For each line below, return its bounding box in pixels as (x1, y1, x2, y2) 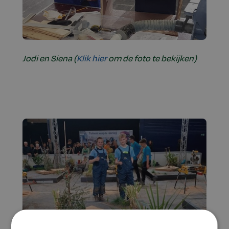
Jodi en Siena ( (22, 52, 77, 65)
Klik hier (77, 52, 107, 65)
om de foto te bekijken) (107, 52, 197, 65)
